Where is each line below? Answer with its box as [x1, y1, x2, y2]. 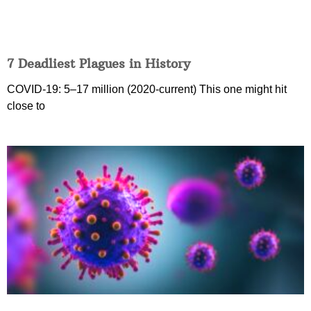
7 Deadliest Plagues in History [7, 56, 190, 72]
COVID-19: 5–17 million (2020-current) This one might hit [7, 83, 287, 96]
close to [7, 100, 45, 112]
